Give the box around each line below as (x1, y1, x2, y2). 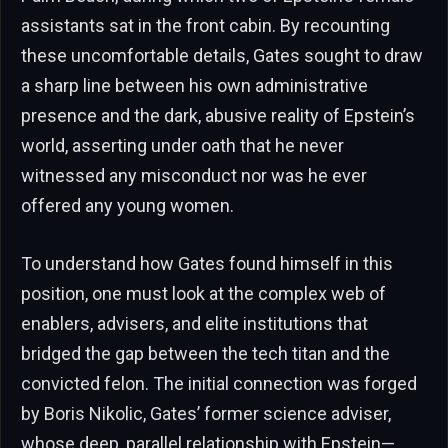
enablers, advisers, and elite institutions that (21, 312, 368, 334)
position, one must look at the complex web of (21, 282, 386, 304)
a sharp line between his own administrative (21, 74, 368, 96)
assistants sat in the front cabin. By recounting (21, 14, 390, 36)
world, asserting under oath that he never (21, 134, 344, 156)
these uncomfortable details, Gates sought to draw (21, 44, 423, 66)
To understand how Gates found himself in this (21, 252, 393, 274)
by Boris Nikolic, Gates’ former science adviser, (21, 402, 391, 424)
